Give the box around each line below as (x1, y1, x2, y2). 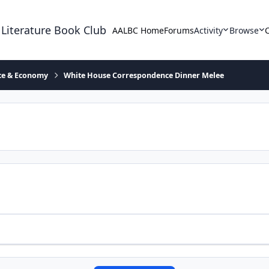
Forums (164, 24, 195, 36)
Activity (194, 24, 223, 36)
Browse (229, 24, 259, 36)
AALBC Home (112, 24, 165, 36)
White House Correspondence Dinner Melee (64, 70, 225, 80)
